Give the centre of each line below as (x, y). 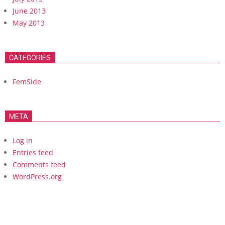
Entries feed (33, 152)
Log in (23, 140)
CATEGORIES (30, 58)
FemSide (27, 81)
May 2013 (29, 23)
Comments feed (39, 164)
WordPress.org (37, 176)
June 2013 (29, 11)
